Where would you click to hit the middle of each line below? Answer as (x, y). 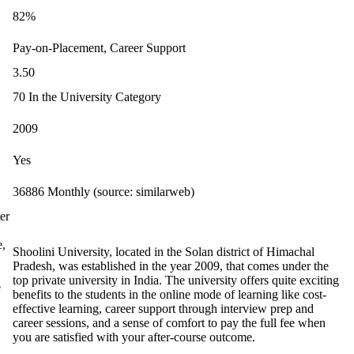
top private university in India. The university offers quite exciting (176, 280)
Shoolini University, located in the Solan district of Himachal (164, 252)
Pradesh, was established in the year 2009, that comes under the (171, 266)
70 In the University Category (87, 97)
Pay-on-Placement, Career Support (99, 48)
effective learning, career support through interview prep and (163, 309)
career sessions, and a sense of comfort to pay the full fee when (169, 323)
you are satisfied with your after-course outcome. (134, 337)
